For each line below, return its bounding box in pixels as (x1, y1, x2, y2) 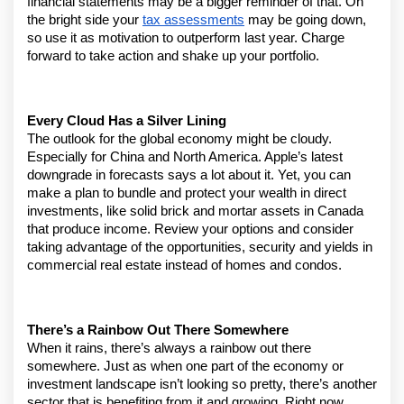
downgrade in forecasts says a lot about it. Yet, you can (27, 168, 351, 182)
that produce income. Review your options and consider (27, 222, 353, 236)
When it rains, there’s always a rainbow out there (27, 341, 311, 355)
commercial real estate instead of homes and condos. (27, 258, 342, 272)
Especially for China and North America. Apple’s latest (27, 150, 343, 164)
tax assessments (142, 13, 244, 27)
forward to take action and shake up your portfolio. (27, 49, 319, 63)
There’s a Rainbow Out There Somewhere (27, 323, 289, 337)
